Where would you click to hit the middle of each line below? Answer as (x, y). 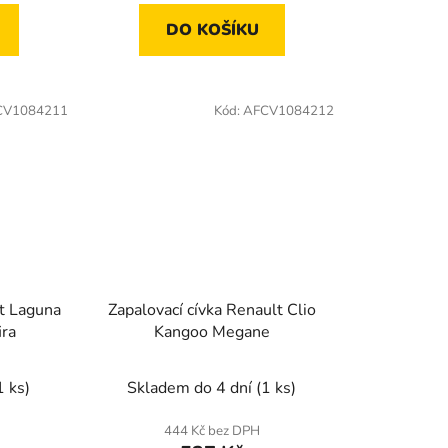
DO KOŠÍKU (212, 29)
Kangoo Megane (211, 332)
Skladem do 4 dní (192, 388)
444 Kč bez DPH (211, 431)
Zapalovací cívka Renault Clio (211, 310)
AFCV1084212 (288, 110)
